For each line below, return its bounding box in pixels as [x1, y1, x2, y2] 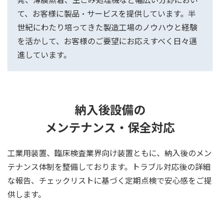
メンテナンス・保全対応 [45, 118, 175, 136]
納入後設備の [75, 101, 145, 118]
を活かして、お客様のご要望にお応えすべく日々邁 [17, 35, 197, 47]
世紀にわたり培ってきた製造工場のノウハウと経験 [17, 21, 197, 33]
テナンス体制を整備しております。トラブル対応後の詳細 [7, 161, 211, 173]
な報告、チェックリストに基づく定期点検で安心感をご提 [7, 174, 212, 187]
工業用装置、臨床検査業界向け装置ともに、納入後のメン [7, 147, 212, 159]
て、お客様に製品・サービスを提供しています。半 [17, 7, 196, 20]
